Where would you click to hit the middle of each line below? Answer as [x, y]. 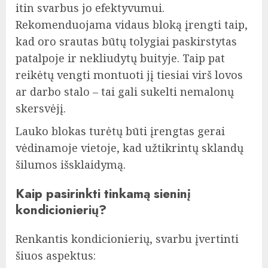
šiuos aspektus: [56, 255]
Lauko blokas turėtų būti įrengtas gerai [120, 131]
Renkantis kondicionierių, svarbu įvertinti [127, 238]
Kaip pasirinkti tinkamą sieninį [103, 193]
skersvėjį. [41, 108]
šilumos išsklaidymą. [71, 164]
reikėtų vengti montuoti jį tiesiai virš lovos [129, 74]
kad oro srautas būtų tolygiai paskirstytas [126, 41]
